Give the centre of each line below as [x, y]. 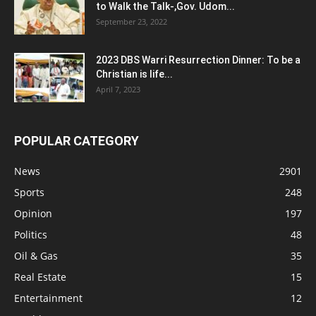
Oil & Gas [36, 256]
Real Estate [40, 277]
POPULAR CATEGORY [77, 141]
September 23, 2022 [132, 22]
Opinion [33, 214]
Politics [31, 235]
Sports [29, 193]
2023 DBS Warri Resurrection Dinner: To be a [198, 60]
